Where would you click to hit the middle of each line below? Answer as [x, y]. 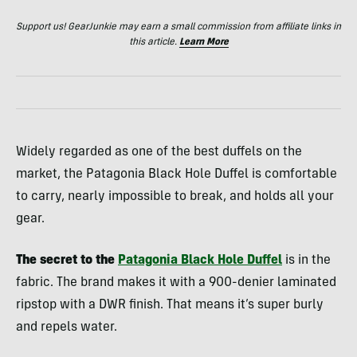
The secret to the [67, 261]
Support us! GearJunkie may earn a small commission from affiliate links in [178, 27]
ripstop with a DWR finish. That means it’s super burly [170, 306]
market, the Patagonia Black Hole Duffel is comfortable [177, 175]
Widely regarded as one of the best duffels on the [159, 153]
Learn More [204, 43]
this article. [154, 43]
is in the [306, 261]
